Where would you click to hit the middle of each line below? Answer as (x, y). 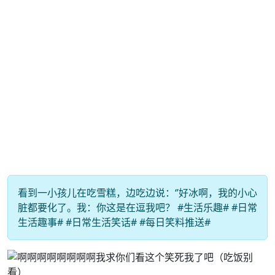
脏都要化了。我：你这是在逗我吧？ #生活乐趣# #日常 (137, 207)
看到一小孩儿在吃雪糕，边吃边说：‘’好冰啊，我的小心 (137, 193)
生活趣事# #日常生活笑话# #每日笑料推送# (114, 222)
